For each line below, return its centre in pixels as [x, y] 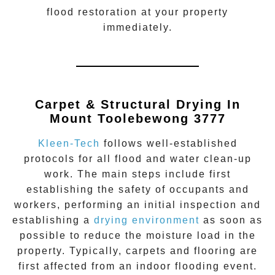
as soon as [231, 220]
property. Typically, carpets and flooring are [137, 251]
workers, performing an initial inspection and [137, 205]
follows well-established [168, 144]
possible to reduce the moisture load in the [137, 236]
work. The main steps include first [137, 174]
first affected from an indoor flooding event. [137, 266]
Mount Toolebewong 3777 [137, 118]
